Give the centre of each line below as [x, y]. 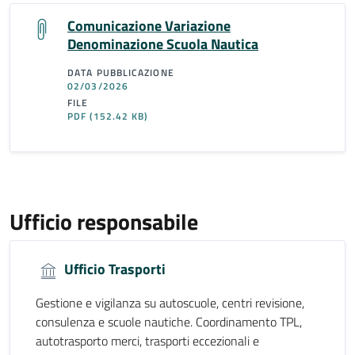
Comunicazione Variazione [149, 26]
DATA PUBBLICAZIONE [121, 73]
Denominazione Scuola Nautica [163, 44]
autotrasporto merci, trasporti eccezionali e [147, 340]
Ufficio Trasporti [113, 269]
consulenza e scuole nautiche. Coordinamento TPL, [169, 321]
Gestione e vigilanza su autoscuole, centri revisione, [170, 302]
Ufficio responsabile [104, 221]
